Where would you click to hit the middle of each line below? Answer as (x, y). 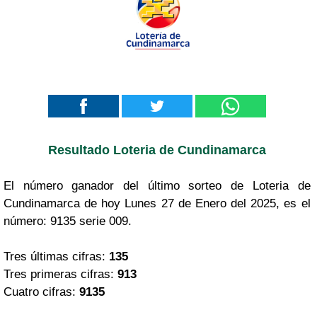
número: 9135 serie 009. (68, 221)
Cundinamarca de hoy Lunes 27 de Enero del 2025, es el (157, 203)
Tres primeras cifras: (60, 274)
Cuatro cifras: (41, 292)
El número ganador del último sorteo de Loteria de (157, 185)
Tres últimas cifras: (56, 256)
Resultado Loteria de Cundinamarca (157, 150)
